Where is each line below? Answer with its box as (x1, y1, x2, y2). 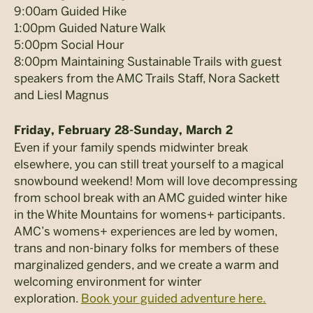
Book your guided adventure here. (81, 291, 266, 305)
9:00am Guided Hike (14, 3, 126, 18)
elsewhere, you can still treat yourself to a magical (14, 156, 284, 171)
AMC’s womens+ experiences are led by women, (14, 224, 277, 238)
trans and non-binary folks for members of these (14, 240, 279, 255)
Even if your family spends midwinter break (14, 140, 248, 154)
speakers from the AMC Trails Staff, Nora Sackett (14, 71, 279, 85)
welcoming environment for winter (14, 274, 202, 289)
